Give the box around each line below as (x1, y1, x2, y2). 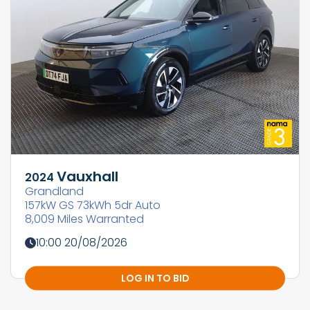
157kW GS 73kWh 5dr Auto (25, 197, 161, 214)
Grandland (25, 183, 84, 200)
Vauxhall (57, 167, 118, 187)
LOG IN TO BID (120, 271, 190, 285)
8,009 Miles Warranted (25, 211, 144, 228)
